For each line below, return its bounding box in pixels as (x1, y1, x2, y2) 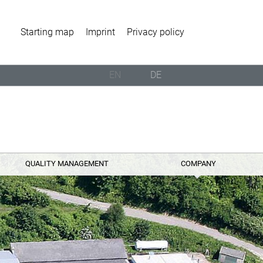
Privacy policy (126, 26, 184, 38)
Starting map (20, 26, 74, 38)
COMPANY (181, 159, 217, 168)
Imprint (85, 26, 115, 38)
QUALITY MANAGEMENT (25, 159, 109, 168)
